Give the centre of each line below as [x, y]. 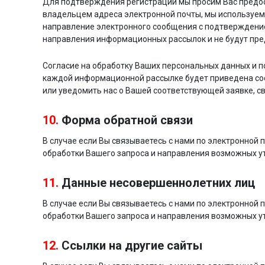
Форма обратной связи [127, 120]
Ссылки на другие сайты [132, 245]
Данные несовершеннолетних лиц [158, 183]
